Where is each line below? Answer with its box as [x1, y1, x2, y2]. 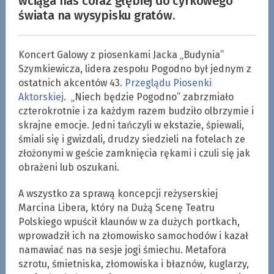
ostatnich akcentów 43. [18, 76, 125, 89]
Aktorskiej [18, 91, 64, 103]
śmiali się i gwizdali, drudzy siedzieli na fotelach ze [18, 133, 245, 145]
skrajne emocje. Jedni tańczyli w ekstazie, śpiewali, [18, 119, 244, 131]
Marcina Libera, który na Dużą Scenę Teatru [18, 201, 215, 213]
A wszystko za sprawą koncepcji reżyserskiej [18, 187, 218, 199]
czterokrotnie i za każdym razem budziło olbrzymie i [18, 105, 254, 117]
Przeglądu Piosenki [124, 76, 212, 89]
